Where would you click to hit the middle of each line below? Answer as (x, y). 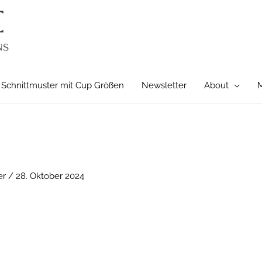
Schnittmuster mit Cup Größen (63, 85)
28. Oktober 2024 (50, 176)
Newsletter (164, 85)
